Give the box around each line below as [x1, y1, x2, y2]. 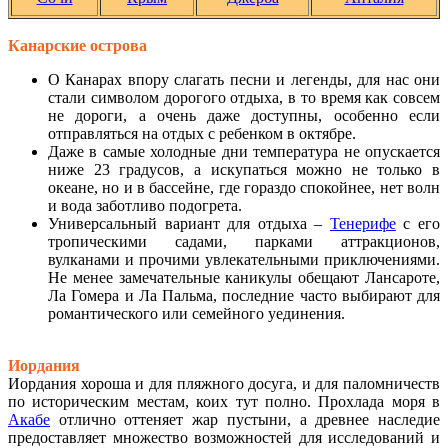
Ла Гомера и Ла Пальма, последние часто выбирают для [48, 286, 440, 304]
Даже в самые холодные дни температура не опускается [48, 142, 440, 160]
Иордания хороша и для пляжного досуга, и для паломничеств [8, 374, 440, 392]
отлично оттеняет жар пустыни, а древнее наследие [50, 410, 440, 428]
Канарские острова [8, 36, 147, 54]
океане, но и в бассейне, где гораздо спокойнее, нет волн [48, 178, 440, 196]
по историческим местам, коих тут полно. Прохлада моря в [8, 392, 440, 410]
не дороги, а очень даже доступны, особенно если [48, 106, 440, 124]
